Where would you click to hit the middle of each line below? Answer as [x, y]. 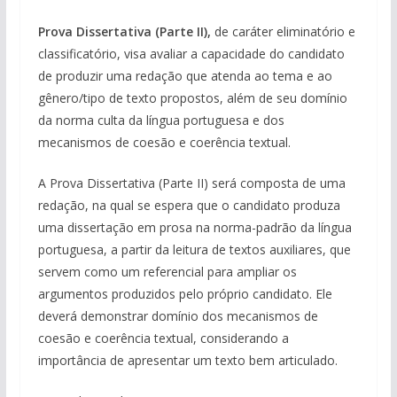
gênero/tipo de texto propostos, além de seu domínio [192, 98]
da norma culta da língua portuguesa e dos [161, 120]
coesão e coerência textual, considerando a [163, 338]
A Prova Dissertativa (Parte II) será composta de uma [191, 183]
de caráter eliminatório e [283, 31]
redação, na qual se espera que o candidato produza [189, 205]
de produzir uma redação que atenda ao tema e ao [185, 76]
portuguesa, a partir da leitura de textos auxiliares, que [194, 249]
